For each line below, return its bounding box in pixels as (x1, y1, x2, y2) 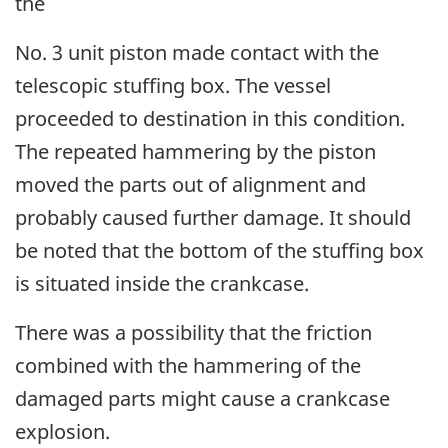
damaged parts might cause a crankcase (15, 384, 390, 412)
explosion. (15, 417, 110, 445)
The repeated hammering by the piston (15, 137, 376, 165)
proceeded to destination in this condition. (15, 104, 405, 132)
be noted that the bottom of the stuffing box (15, 236, 424, 264)
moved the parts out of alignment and (15, 170, 366, 198)
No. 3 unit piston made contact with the (15, 38, 379, 66)
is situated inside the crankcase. (15, 269, 309, 297)
